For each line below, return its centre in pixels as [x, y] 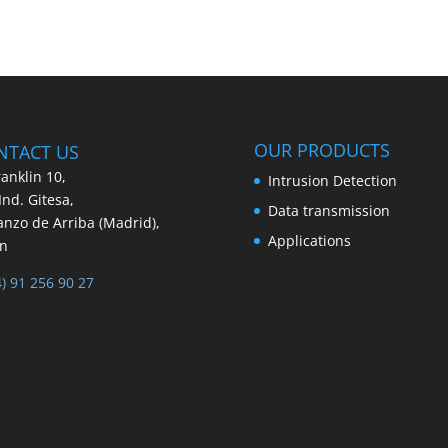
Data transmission [328, 210]
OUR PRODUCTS [321, 149]
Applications [309, 240]
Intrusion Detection [332, 180]
